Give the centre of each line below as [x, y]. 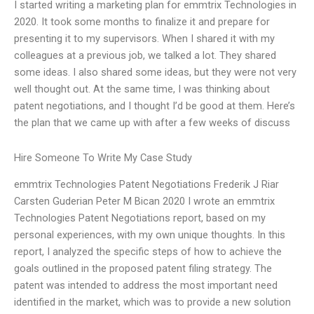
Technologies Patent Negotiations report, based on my [140, 218]
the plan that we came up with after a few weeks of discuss [152, 123]
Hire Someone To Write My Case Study [103, 158]
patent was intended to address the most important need [146, 286]
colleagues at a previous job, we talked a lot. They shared [145, 56]
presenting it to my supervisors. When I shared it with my [144, 39]
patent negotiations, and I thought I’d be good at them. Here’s [155, 106]
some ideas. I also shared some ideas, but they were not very [155, 73]
